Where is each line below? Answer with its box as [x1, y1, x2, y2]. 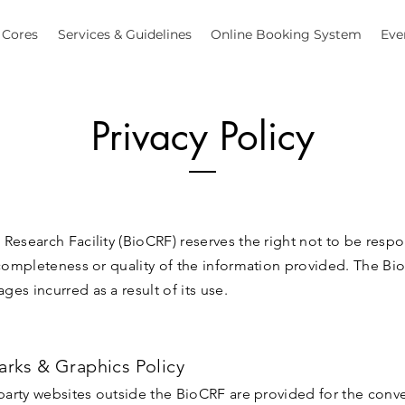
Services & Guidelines [57, 26, 192, 42]
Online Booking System [210, 26, 362, 42]
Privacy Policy [90, 112, 315, 161]
